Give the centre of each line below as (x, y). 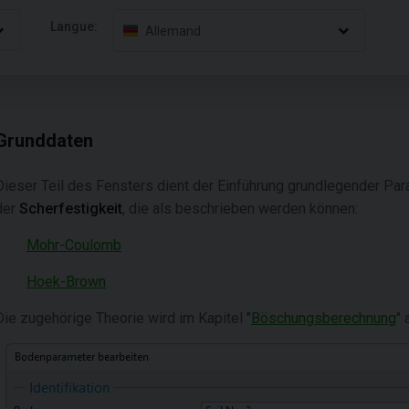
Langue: (74, 26)
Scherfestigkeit (71, 209)
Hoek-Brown (66, 282)
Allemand (173, 31)
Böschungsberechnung (324, 318)
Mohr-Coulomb (74, 245)
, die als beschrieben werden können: (240, 209)
